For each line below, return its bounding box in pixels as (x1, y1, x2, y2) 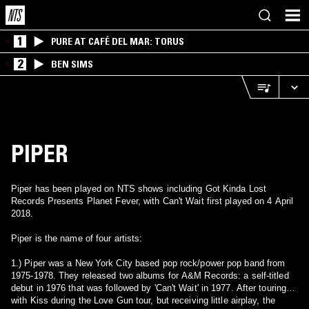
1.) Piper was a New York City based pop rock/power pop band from (11, 258, 25, 268)
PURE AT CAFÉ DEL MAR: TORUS (51, 35, 184, 48)
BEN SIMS (51, 58, 93, 70)
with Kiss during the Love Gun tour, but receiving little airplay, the (11, 295, 275, 306)
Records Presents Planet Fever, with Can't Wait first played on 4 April (11, 196, 293, 206)
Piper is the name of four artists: (11, 233, 143, 243)
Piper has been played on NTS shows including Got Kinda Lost (11, 183, 266, 194)
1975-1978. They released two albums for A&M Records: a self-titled (11, 270, 289, 281)
